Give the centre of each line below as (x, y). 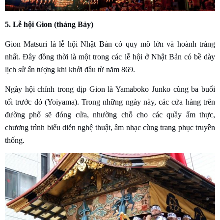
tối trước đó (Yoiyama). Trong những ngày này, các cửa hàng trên (110, 102)
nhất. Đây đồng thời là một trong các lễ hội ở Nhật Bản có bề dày (110, 57)
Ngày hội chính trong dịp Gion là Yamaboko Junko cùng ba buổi (110, 89)
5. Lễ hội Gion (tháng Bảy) (49, 25)
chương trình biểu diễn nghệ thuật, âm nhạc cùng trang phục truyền (110, 128)
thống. (15, 140)
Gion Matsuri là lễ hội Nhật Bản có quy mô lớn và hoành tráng (110, 44)
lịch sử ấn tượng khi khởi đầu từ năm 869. (70, 70)
